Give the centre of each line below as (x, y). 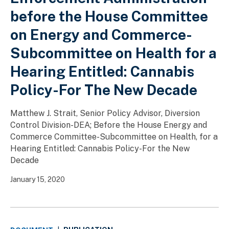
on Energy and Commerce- (101, 34)
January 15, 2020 (38, 179)
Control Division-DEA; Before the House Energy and (109, 125)
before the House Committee (109, 16)
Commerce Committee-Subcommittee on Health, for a (114, 136)
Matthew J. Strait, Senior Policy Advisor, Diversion (105, 113)
